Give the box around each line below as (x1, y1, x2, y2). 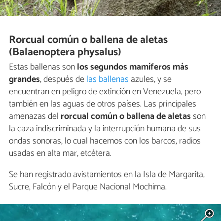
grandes (9, 72, 40, 87)
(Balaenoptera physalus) (9, 43, 122, 61)
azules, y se (129, 72, 172, 87)
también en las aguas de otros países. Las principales (9, 97, 196, 112)
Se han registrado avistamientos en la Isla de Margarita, (9, 167, 205, 183)
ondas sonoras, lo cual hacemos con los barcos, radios (9, 134, 201, 149)
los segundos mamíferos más (77, 60, 188, 75)
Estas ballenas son (9, 60, 77, 75)
